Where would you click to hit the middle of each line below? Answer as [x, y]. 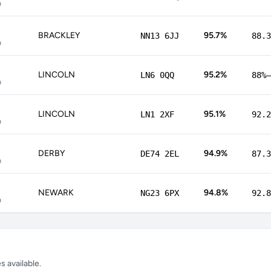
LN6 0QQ [157, 75]
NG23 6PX [160, 193]
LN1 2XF [157, 114]
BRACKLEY [59, 35]
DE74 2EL [160, 154]
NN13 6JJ [160, 36]
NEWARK [56, 193]
